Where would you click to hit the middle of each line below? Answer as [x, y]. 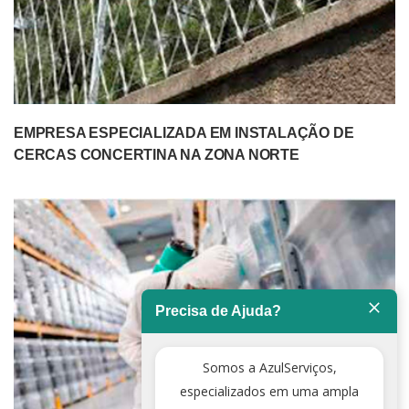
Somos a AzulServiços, [269, 368]
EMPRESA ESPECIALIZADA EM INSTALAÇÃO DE [184, 132]
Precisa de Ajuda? [218, 311]
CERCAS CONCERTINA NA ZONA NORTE [157, 154]
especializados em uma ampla [269, 392]
